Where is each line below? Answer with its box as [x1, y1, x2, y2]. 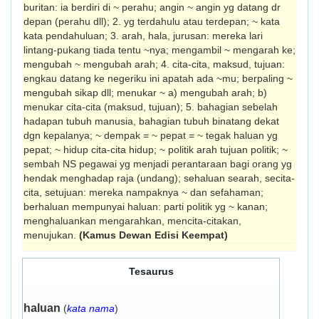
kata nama [67, 303, 115, 314]
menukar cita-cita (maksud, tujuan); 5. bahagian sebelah [23, 101, 278, 113]
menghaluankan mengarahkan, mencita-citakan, [23, 215, 241, 226]
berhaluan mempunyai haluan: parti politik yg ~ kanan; [23, 201, 268, 212]
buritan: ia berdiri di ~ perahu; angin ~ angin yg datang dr [23, 1, 281, 13]
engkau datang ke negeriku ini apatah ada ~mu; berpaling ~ [23, 73, 293, 84]
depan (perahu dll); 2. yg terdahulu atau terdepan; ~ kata [23, 16, 280, 27]
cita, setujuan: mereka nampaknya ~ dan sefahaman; [23, 187, 263, 198]
